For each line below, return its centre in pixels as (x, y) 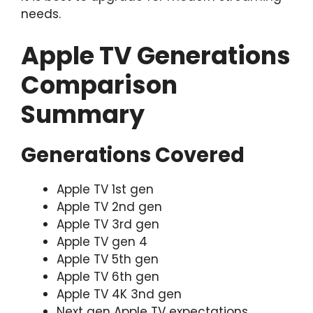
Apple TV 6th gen (108, 276)
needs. (41, 14)
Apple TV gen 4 (102, 241)
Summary (83, 114)
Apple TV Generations (156, 55)
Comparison (99, 85)
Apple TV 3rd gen (108, 224)
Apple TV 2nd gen (109, 206)
